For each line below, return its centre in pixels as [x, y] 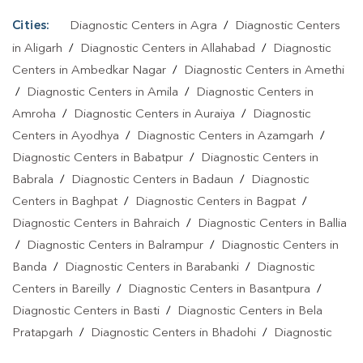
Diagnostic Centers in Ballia [272, 224]
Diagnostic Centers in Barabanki [152, 268]
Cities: [31, 27]
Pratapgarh [43, 334]
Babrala [33, 181]
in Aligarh [37, 49]
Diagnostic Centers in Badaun [152, 181]
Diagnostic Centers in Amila [102, 93]
